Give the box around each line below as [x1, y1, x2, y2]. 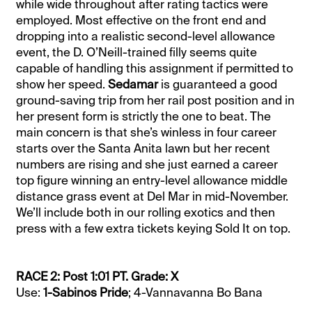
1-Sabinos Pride [43, 284, 129, 300]
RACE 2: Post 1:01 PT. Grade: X [16, 268, 179, 284]
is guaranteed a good [158, 76, 278, 92]
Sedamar [108, 76, 159, 92]
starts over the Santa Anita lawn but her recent [16, 140, 271, 156]
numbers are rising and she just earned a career [16, 156, 279, 172]
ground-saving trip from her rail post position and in [16, 92, 295, 108]
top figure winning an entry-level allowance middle [16, 172, 288, 188]
